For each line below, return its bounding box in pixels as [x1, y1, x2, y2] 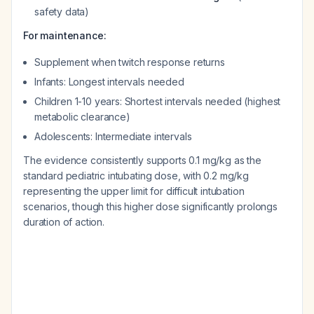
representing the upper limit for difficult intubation [23, 185, 245, 197]
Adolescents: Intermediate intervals [34, 130, 192, 142]
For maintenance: [23, 29, 107, 41]
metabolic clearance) [34, 111, 130, 123]
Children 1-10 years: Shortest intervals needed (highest [34, 95, 281, 107]
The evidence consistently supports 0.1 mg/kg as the [23, 154, 261, 166]
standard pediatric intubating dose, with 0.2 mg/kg [23, 170, 249, 182]
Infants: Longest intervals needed [34, 76, 184, 88]
